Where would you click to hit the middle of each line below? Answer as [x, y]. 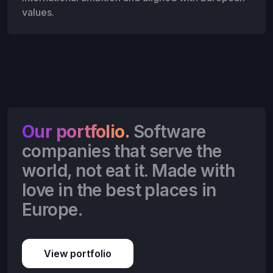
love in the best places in [119, 190]
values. [38, 12]
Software [168, 132]
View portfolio [78, 254]
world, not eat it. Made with [129, 171]
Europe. [52, 210]
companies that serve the [122, 151]
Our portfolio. [76, 132]
